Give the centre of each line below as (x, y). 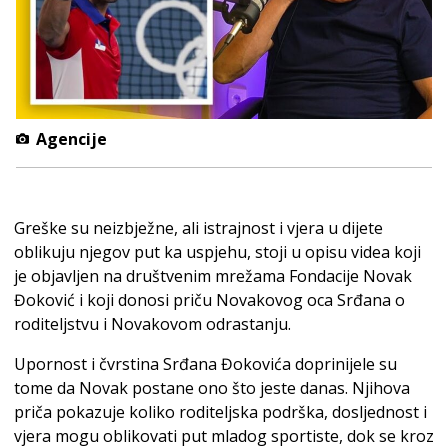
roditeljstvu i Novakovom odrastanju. (152, 323)
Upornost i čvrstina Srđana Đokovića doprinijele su (205, 363)
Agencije (69, 138)
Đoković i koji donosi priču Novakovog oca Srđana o (209, 299)
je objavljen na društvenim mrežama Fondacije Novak (213, 275)
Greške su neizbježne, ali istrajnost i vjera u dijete (198, 227)
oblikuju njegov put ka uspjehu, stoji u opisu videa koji (217, 251)
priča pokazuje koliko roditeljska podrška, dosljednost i (220, 411)
